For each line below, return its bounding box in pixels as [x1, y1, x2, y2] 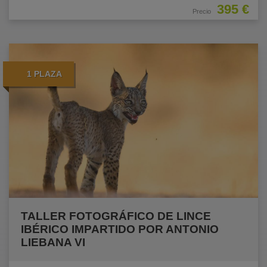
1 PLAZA [27, 69, 62, 79]
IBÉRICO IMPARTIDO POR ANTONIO [21, 222, 219, 235]
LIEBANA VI [21, 235, 85, 249]
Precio [193, 8, 211, 15]
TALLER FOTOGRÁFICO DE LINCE [21, 209, 211, 222]
